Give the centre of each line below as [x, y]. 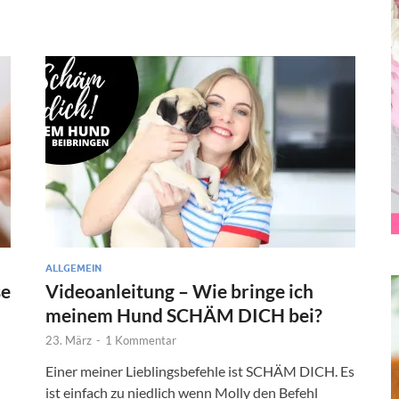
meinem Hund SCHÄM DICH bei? [184, 314]
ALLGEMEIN [73, 268]
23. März [69, 340]
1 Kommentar [141, 340]
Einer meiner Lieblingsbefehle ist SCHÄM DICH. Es [200, 370]
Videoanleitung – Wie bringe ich [179, 290]
